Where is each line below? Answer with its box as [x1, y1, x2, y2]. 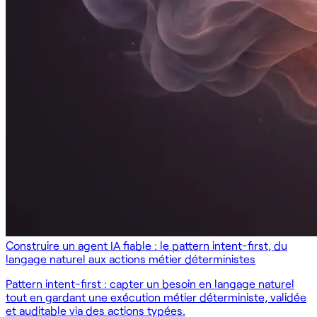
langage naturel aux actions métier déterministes [6, 251, 255, 265]
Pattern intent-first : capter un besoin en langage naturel [6, 276, 294, 290]
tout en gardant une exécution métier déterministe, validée [6, 289, 306, 304]
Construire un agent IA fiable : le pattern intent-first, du [6, 238, 287, 252]
